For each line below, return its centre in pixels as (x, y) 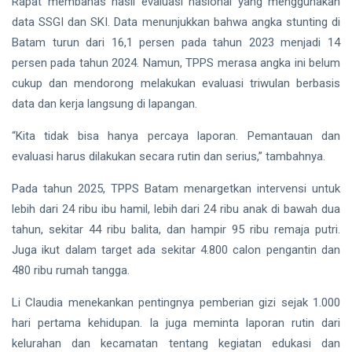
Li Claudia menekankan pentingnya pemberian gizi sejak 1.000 (176, 302)
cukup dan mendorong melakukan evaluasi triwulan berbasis (176, 83)
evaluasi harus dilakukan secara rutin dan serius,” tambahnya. (169, 156)
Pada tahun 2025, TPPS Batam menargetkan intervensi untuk (176, 188)
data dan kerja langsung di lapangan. (104, 103)
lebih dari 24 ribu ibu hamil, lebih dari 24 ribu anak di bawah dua (176, 209)
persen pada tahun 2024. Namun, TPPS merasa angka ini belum (176, 62)
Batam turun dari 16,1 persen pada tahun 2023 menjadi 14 (176, 42)
